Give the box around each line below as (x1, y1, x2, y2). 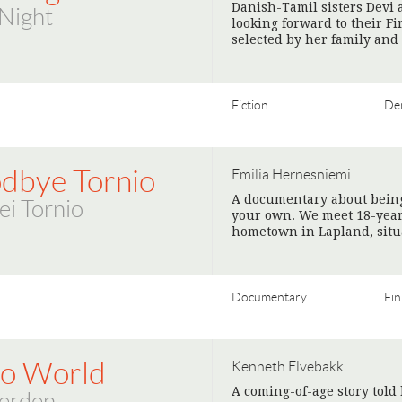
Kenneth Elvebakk (232, 359, 344, 374)
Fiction (232, 98, 268, 112)
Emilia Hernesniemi (232, 167, 351, 182)
